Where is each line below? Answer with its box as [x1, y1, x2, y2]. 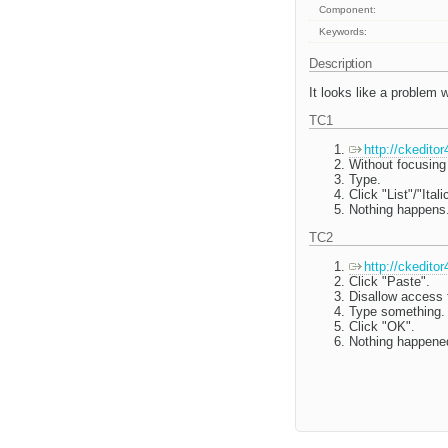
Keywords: [319, 26, 368, 38]
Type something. [349, 304, 445, 320]
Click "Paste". [349, 274, 430, 290]
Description [309, 56, 376, 72]
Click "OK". [349, 319, 415, 335]
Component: [319, 4, 377, 16]
